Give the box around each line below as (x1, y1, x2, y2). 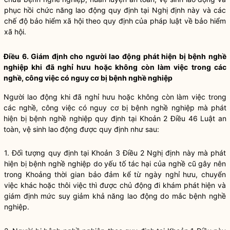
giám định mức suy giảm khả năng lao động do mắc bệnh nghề (4, 191, 226, 200)
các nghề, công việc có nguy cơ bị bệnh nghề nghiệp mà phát (4, 103, 226, 112)
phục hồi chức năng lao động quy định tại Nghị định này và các (4, 6, 226, 14)
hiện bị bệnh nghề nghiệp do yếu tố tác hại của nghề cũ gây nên (4, 159, 226, 168)
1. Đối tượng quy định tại (4, 148, 92, 157)
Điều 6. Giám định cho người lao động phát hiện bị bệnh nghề (4, 52, 226, 61)
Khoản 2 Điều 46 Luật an (139, 114, 227, 123)
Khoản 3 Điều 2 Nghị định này (91, 148, 195, 157)
